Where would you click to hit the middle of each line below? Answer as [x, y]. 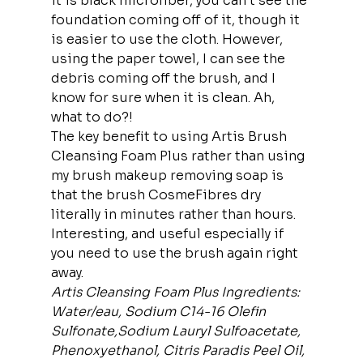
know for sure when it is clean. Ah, [164, 97]
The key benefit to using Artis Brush [170, 136]
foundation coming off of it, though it [177, 19]
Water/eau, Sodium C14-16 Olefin [160, 311]
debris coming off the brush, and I [164, 78]
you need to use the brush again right [176, 253]
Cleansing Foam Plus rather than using [179, 156]
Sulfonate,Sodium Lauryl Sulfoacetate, [177, 331]
